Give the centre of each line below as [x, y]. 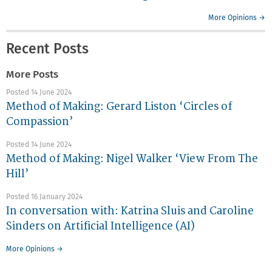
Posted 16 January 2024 [44, 197]
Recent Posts [47, 50]
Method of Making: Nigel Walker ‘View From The [132, 158]
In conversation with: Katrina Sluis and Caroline [130, 211]
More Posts [32, 75]
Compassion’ [39, 121]
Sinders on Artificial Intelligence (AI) [100, 226]
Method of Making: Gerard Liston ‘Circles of [119, 106]
